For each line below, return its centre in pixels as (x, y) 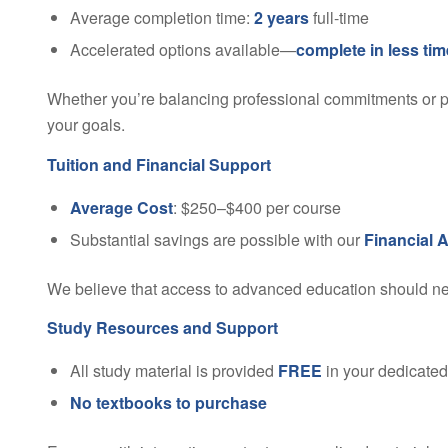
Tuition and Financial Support (158, 164)
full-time (338, 18)
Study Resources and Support (162, 328)
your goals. (85, 125)
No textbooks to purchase (168, 402)
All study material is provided (173, 370)
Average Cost (121, 207)
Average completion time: (161, 18)
